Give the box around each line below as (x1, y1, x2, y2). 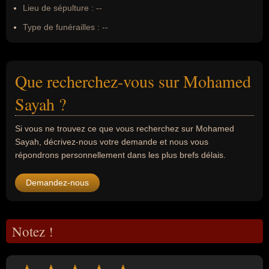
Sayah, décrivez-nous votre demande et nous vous (15, 137, 208, 147)
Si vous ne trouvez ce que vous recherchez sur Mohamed (15, 124, 234, 133)
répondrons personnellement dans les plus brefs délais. (15, 150, 226, 160)
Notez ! (12, 222, 53, 240)
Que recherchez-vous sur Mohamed (15, 70, 251, 92)
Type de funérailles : (23, 22, 100, 32)
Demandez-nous (26, 178, 89, 187)
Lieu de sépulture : (23, 3, 94, 13)
